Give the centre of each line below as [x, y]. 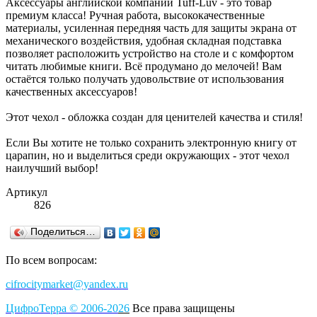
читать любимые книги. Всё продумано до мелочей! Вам [144, 66]
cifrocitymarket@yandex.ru [67, 284]
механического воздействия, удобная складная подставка [144, 40]
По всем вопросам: [51, 260]
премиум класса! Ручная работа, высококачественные [135, 15]
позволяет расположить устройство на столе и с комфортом [150, 53]
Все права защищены [182, 308]
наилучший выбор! [52, 168]
